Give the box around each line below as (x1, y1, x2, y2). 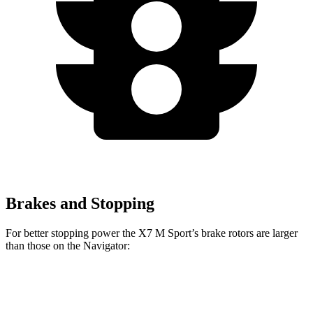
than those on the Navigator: (6, 239, 130, 252)
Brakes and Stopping (6, 194, 154, 212)
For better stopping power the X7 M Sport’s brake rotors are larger (6, 226, 298, 239)
